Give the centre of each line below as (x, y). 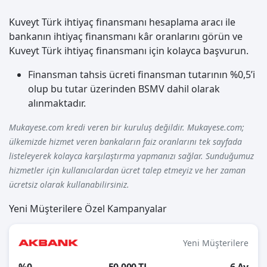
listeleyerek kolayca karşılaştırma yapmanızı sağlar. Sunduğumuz (131, 156)
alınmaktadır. (57, 103)
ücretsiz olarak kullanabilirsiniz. (69, 185)
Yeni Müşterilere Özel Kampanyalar (88, 209)
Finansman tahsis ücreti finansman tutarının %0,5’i (142, 75)
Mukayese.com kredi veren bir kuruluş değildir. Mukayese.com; (127, 128)
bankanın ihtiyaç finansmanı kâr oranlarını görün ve (126, 37)
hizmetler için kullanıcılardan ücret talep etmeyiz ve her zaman (127, 170)
